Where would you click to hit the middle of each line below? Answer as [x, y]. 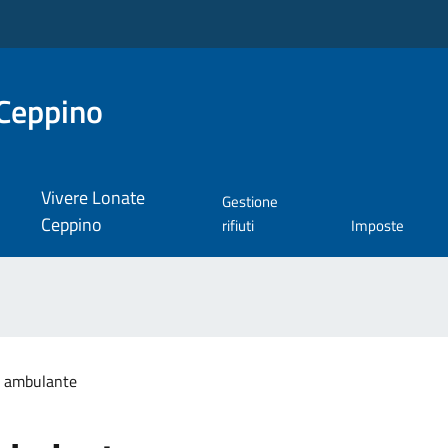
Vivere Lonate [92, 198]
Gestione [250, 202]
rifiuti [238, 226]
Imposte [378, 226]
